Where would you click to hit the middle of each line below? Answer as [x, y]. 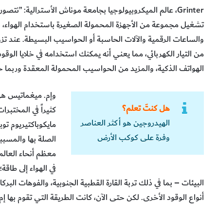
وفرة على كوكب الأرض [134, 137]
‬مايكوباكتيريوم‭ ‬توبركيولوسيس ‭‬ [33, 125]
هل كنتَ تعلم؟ [146, 108]
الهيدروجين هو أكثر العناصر [125, 123]
